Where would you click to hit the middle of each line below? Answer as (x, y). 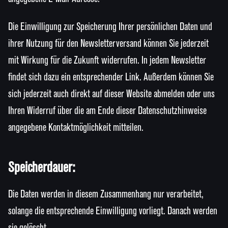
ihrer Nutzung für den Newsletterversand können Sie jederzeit (108, 44)
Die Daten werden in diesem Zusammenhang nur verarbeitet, (106, 195)
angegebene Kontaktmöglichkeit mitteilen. (76, 128)
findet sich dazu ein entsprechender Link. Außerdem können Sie (111, 78)
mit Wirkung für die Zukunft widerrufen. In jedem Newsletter (107, 61)
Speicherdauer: (41, 168)
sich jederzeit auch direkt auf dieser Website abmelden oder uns (111, 94)
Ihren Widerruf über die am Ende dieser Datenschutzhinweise (107, 111)
